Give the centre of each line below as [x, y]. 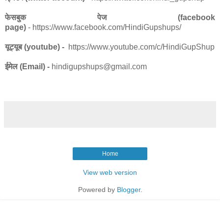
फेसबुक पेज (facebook [110, 18]
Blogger [128, 190]
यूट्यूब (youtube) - [37, 47]
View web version [110, 173]
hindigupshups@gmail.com [98, 67]
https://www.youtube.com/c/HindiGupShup [141, 47]
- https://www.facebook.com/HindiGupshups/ [105, 27]
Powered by [97, 190]
